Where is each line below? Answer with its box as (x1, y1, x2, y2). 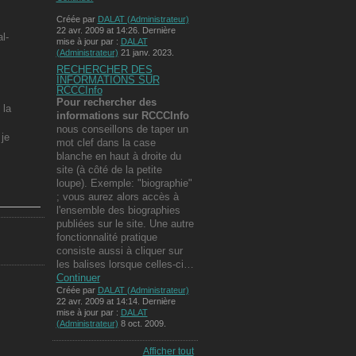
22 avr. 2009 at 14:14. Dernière (56, 296, 176, 307)
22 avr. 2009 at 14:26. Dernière (56, 25, 176, 35)
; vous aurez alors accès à (56, 191, 179, 203)
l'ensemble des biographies (56, 204, 180, 217)
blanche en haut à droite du (56, 150, 181, 163)
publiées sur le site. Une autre (56, 218, 194, 230)
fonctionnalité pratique (56, 231, 157, 244)
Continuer (56, 272, 100, 284)
